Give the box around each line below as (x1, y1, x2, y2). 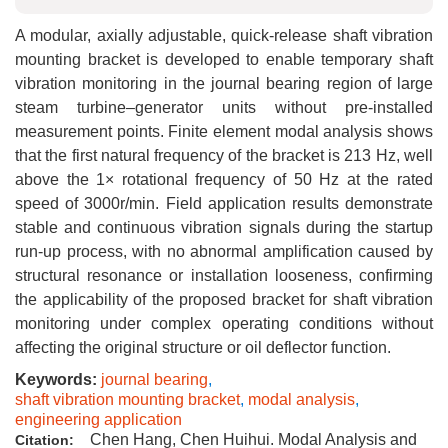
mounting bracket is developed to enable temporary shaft (15, 51, 433, 68)
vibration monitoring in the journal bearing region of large (15, 75, 433, 92)
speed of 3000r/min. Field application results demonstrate (15, 195, 433, 212)
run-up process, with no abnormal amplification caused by (15, 243, 433, 260)
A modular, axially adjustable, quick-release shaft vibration (15, 27, 433, 44)
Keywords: (15, 371, 97, 388)
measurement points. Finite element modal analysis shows (15, 123, 433, 140)
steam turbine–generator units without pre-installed (15, 99, 433, 116)
